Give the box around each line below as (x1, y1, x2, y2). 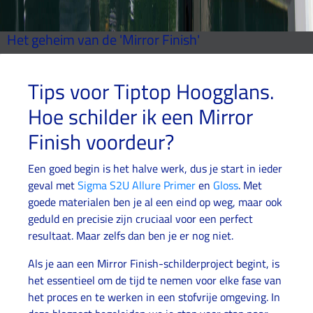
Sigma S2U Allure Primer (78, 177, 196, 194)
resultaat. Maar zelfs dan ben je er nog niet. (28, 227, 233, 244)
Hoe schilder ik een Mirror (28, 101, 253, 133)
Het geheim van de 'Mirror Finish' (7, 29, 200, 50)
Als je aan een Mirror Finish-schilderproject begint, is (28, 255, 279, 272)
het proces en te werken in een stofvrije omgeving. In (28, 289, 280, 305)
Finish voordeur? (28, 126, 174, 158)
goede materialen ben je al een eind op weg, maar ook (28, 194, 282, 210)
